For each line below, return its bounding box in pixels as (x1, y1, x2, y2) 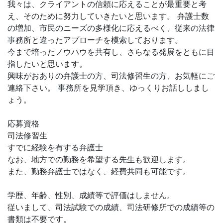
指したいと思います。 (7, 59, 87, 69)
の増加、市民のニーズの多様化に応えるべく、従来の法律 (7, 23, 215, 33)
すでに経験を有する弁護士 (7, 142, 103, 152)
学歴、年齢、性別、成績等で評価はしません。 (7, 190, 175, 200)
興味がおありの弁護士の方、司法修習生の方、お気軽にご (7, 71, 215, 81)
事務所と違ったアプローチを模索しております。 (7, 35, 183, 45)
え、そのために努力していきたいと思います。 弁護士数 (7, 11, 209, 21)
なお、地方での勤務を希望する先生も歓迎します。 (7, 154, 191, 164)
